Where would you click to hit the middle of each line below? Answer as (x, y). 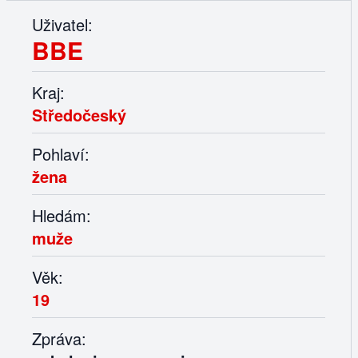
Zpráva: (59, 339)
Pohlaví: (61, 154)
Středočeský (79, 115)
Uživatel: (62, 25)
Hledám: (62, 216)
